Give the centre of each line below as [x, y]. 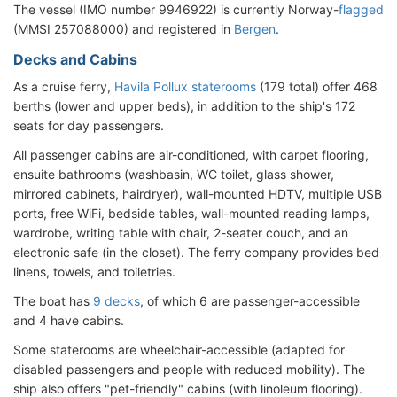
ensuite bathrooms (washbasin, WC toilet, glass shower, [174, 174]
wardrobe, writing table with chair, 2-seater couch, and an [181, 232]
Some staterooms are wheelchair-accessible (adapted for [179, 349]
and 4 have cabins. [69, 320]
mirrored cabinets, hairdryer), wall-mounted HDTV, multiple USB [198, 193]
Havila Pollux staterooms [185, 86]
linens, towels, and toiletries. [94, 271]
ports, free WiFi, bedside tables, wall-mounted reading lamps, [191, 213]
